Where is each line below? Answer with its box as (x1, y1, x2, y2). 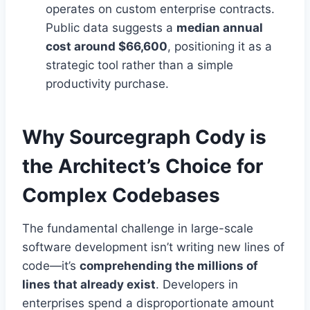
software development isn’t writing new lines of (22, 240, 284, 255)
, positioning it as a (167, 39, 272, 54)
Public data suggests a (46, 21, 176, 35)
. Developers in (156, 277, 238, 292)
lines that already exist (22, 277, 156, 292)
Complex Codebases (22, 183, 220, 208)
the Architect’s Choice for (22, 154, 263, 179)
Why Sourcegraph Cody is (22, 125, 266, 149)
